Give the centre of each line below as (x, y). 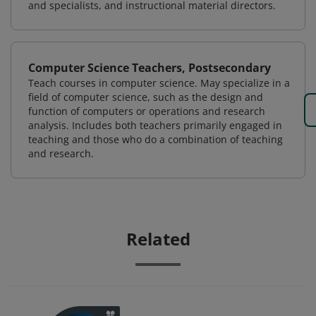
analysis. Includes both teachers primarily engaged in (155, 125)
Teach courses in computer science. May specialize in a (159, 83)
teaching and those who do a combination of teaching (156, 139)
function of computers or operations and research (147, 111)
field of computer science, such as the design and (146, 97)
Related (158, 239)
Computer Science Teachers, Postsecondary (150, 68)
